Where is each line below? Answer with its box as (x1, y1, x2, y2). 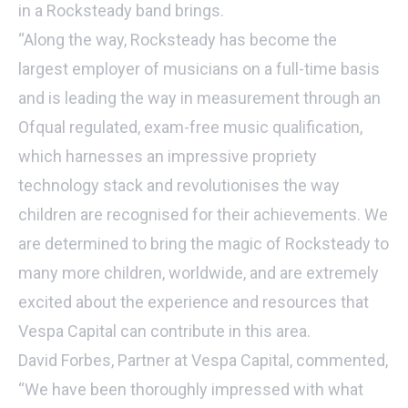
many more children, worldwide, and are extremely (18, 263, 379, 282)
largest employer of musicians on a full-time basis (18, 59, 380, 78)
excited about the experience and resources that (18, 292, 369, 311)
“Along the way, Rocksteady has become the (18, 30, 337, 49)
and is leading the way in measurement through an (18, 88, 381, 107)
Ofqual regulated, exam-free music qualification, (18, 117, 362, 137)
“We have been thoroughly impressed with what (18, 380, 363, 399)
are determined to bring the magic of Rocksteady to (18, 234, 389, 253)
